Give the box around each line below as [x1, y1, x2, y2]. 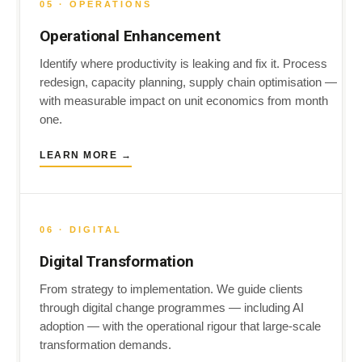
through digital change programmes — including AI [40, 301, 304, 314]
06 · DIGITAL [40, 225, 122, 234]
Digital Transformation [40, 252, 194, 271]
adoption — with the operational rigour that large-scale [40, 320, 321, 333]
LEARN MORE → [40, 149, 132, 161]
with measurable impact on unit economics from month [40, 95, 328, 107]
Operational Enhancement [40, 27, 221, 45]
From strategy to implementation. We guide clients [40, 283, 303, 296]
